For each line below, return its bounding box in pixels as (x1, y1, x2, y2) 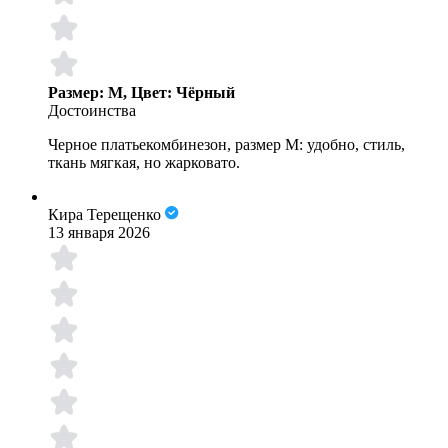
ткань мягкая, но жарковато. (48, 154, 240, 172)
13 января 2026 (48, 224, 150, 242)
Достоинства (48, 102, 136, 120)
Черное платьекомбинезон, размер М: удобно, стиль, (48, 136, 405, 154)
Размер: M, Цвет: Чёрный (48, 84, 235, 102)
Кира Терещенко (48, 206, 161, 224)
